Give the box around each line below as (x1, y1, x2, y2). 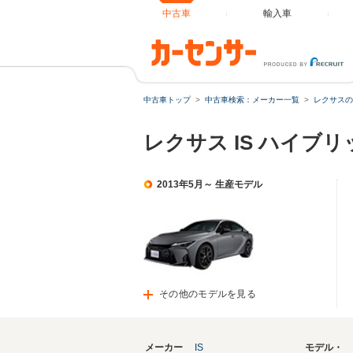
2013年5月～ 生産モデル (157, 179, 262, 190)
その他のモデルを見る (159, 288, 256, 299)
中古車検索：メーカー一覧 (205, 95, 299, 104)
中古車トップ (143, 95, 191, 104)
